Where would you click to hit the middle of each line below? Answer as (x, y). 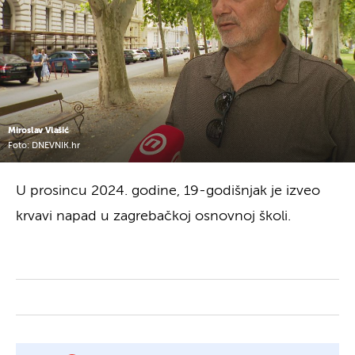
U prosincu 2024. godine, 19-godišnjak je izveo (168, 191)
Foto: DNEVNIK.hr (44, 146)
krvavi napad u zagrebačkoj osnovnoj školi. (153, 216)
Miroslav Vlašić (38, 130)
